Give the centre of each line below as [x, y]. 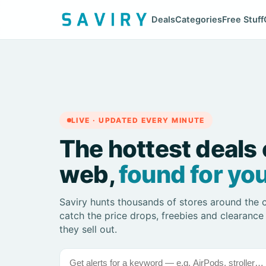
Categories [199, 19]
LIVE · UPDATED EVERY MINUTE [138, 120]
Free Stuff [243, 19]
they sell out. [88, 229]
